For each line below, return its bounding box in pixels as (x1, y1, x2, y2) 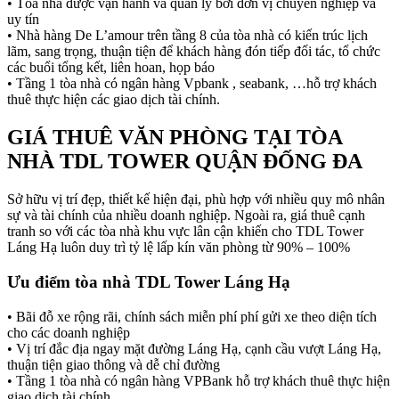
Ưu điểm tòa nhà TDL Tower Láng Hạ (7, 272, 290, 291)
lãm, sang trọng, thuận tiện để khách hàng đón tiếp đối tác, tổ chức (7, 44, 380, 60)
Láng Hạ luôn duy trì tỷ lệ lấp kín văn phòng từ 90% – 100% (7, 240, 350, 256)
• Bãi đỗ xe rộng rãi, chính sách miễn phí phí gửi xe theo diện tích (7, 308, 377, 324)
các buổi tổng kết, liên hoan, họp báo (7, 60, 215, 76)
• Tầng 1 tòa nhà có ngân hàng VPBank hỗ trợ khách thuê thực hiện (7, 372, 390, 388)
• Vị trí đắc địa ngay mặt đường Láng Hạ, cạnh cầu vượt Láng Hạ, (7, 340, 381, 356)
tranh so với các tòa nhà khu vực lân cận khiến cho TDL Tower (7, 224, 363, 240)
